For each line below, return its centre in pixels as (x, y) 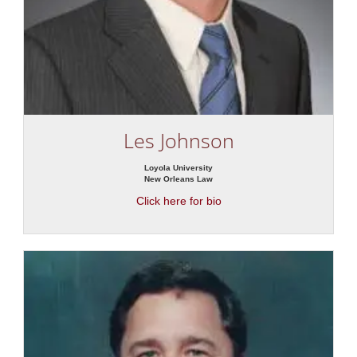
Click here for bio (178, 201)
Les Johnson (178, 141)
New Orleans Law (178, 179)
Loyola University (178, 168)
